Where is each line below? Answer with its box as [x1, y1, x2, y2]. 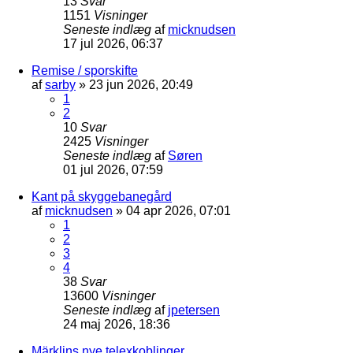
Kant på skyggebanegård [32, 189, 172, 203]
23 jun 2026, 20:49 [89, 77, 193, 91]
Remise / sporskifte [32, 63, 138, 77]
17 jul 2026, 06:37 [63, 36, 163, 50]
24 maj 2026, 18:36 [63, 317, 170, 331]
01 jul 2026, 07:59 [63, 162, 163, 176]
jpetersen [168, 303, 220, 317]
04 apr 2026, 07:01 [126, 203, 231, 217]
